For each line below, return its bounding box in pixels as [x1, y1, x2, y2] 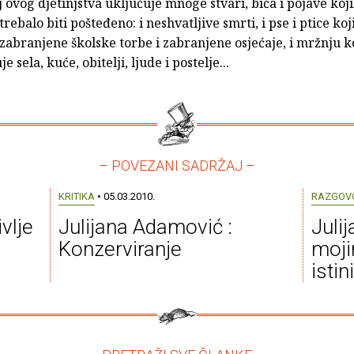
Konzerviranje [58, 237, 182, 262]
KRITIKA [58, 190, 95, 203]
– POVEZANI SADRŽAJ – [99, 157, 255, 175]
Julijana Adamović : [58, 215, 232, 239]
